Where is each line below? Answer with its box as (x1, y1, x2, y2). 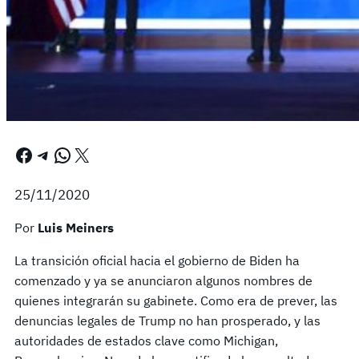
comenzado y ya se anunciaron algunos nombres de (14, 272, 313, 288)
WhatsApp (52, 141, 63, 167)
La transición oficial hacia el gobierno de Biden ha (14, 252, 300, 268)
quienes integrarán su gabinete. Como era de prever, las (14, 292, 337, 309)
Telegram (33, 141, 50, 167)
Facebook (14, 141, 24, 167)
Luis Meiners (38, 219, 114, 236)
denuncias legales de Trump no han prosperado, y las (14, 312, 321, 329)
